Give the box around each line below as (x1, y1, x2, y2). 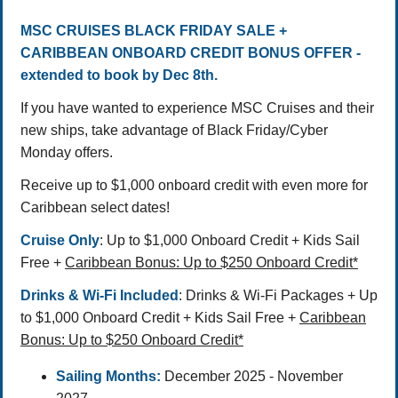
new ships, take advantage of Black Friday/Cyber (20, 122, 328, 138)
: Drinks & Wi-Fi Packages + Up (179, 287, 378, 303)
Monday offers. (20, 144, 113, 160)
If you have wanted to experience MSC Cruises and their (20, 99, 374, 115)
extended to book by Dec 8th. (20, 67, 218, 83)
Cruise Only (20, 232, 99, 248)
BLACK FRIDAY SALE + (124, 22, 287, 38)
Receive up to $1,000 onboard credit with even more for (20, 177, 368, 193)
